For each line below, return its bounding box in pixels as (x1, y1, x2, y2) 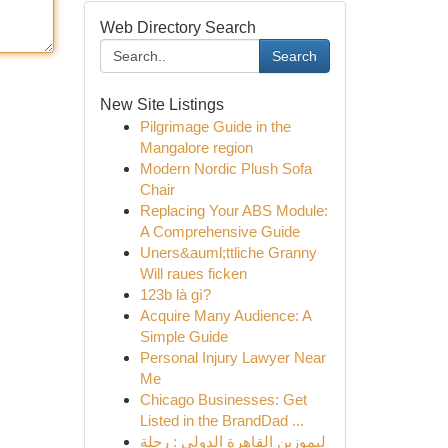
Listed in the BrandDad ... (139, 412, 304, 429)
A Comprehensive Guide (139, 223, 300, 240)
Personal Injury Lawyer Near (139, 349, 326, 366)
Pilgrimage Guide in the (139, 118, 291, 135)
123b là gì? (139, 286, 211, 303)
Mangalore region (139, 139, 253, 156)
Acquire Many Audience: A (139, 307, 311, 324)
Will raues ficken (139, 265, 247, 282)
